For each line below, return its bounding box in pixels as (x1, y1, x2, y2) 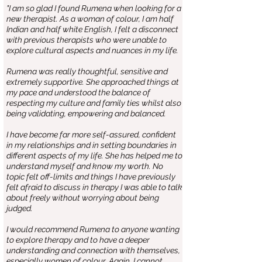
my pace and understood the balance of (6, 88, 150, 97)
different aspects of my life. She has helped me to (6, 151, 182, 160)
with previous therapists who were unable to (6, 35, 167, 44)
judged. (6, 204, 33, 213)
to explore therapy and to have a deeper (6, 235, 150, 244)
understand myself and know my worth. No (6, 161, 163, 171)
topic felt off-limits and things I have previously (6, 172, 175, 181)
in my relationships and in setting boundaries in (6, 140, 177, 150)
